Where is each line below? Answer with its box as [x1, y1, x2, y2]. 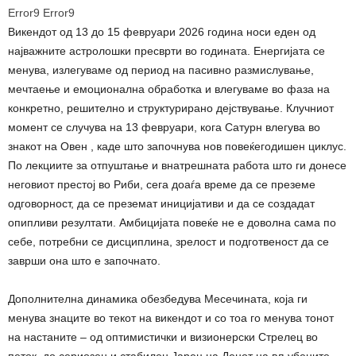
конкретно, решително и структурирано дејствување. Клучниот [8, 101, 334, 114]
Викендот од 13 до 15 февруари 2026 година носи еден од [8, 25, 315, 38]
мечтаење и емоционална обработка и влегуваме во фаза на [8, 82, 330, 95]
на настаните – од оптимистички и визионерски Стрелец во [8, 330, 318, 343]
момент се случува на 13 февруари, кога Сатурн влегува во [8, 120, 320, 133]
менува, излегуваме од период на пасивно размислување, [8, 63, 314, 76]
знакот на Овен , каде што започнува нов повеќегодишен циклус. [8, 139, 346, 153]
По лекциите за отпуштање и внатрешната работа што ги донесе [8, 158, 346, 172]
